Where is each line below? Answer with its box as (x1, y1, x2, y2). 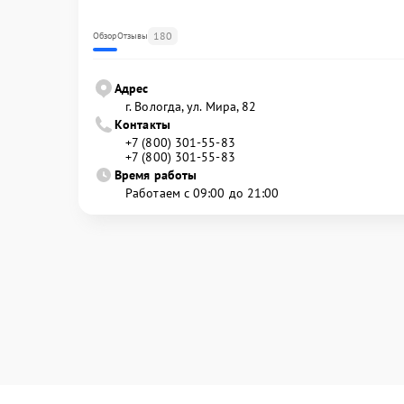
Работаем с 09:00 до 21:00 (125, 184, 280, 201)
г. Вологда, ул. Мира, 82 (125, 97, 257, 115)
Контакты (115, 115, 170, 133)
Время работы (115, 166, 197, 183)
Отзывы (116, 29, 149, 41)
